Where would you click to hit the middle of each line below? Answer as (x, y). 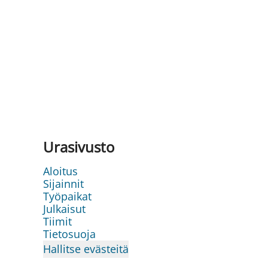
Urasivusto (79, 147)
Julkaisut (64, 209)
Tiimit (57, 222)
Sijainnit (63, 184)
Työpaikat (67, 197)
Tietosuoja (69, 234)
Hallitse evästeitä (86, 249)
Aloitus (60, 171)
